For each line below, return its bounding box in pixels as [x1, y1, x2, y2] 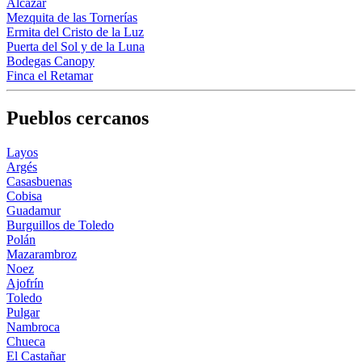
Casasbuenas [6, 174, 72, 188]
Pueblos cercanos [6, 107, 149, 129]
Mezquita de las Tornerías [6, 11, 137, 25]
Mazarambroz [6, 246, 77, 261]
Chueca [6, 334, 45, 348]
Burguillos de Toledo [6, 217, 114, 232]
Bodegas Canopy [6, 54, 95, 69]
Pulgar [6, 305, 40, 319]
